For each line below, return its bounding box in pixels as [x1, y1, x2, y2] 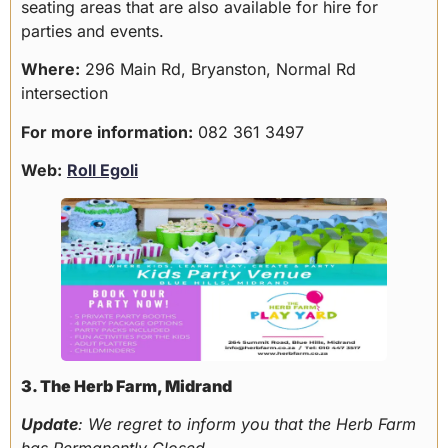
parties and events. [21, 20, 164, 41]
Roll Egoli [67, 160, 138, 181]
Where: [21, 59, 80, 80]
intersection [21, 83, 108, 104]
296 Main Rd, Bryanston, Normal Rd [80, 59, 356, 80]
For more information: [21, 121, 193, 142]
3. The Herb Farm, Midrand [21, 376, 232, 397]
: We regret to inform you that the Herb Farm [78, 414, 416, 435]
